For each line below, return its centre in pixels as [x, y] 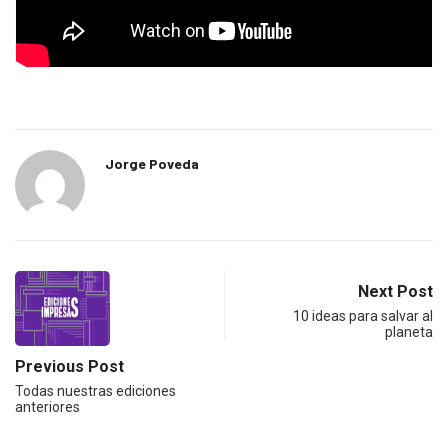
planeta [409, 331]
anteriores [47, 406]
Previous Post [69, 366]
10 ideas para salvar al [363, 315]
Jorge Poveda [152, 163]
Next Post [395, 291]
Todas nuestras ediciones [95, 390]
